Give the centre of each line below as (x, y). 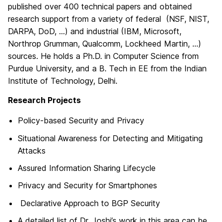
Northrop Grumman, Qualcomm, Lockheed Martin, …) (105, 44)
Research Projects (44, 100)
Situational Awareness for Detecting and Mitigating (110, 138)
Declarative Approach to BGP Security (89, 203)
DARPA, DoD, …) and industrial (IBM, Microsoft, (95, 31)
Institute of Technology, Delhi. (63, 81)
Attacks (32, 150)
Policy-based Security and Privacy (81, 121)
